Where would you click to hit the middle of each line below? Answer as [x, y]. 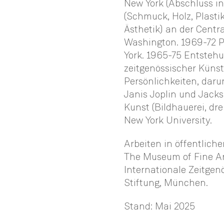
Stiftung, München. [166, 182]
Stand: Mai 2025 [159, 206]
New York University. [168, 120]
